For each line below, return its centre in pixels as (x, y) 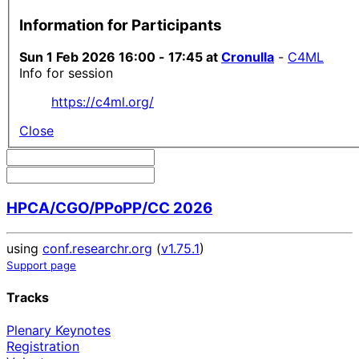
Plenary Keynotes (58, 331)
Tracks (28, 298)
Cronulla (248, 57)
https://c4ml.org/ (103, 102)
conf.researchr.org (97, 248)
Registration (43, 347)
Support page (41, 265)
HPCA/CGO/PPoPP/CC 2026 (109, 208)
